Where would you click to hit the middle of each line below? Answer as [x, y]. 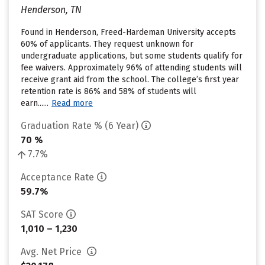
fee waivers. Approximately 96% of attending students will [131, 68]
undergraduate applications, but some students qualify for [132, 56]
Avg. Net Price [52, 252]
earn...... [35, 103]
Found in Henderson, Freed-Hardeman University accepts [128, 32]
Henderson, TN [51, 10]
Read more [72, 103]
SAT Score [42, 214]
